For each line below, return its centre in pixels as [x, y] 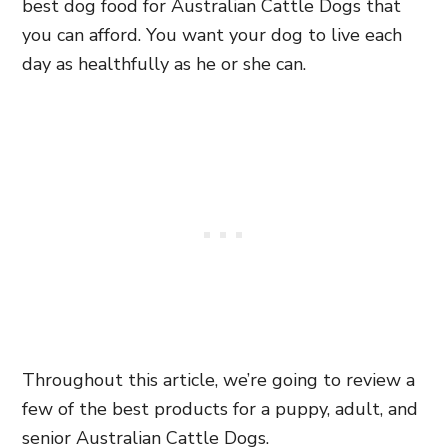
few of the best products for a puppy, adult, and [220, 408]
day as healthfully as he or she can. [164, 63]
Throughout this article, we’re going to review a [218, 379]
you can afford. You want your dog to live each [212, 34]
